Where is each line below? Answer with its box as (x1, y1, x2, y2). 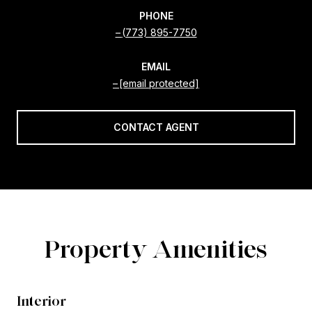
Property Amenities (45, 233, 267, 264)
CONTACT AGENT (113, 120, 199, 133)
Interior (17, 292, 66, 309)
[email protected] (119, 77, 199, 89)
